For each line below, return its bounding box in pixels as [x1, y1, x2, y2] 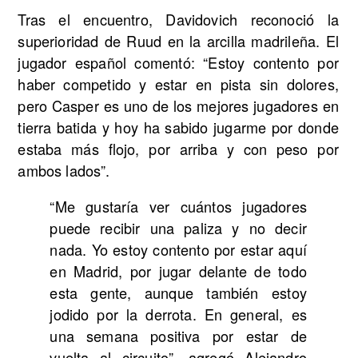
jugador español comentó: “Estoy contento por [18, 52, 339, 74]
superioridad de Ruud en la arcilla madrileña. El [18, 30, 339, 52]
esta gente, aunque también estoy [50, 282, 307, 304]
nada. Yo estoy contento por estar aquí [50, 239, 307, 261]
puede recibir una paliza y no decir [50, 217, 307, 239]
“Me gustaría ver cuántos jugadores [50, 196, 307, 217]
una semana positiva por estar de [50, 325, 307, 347]
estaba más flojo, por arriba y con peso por [18, 138, 339, 160]
